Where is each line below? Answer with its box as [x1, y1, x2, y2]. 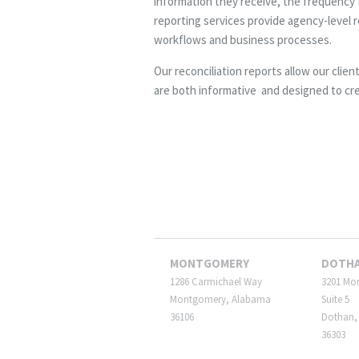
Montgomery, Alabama [170, 292, 271, 307]
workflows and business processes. [154, 32, 332, 48]
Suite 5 [321, 292, 349, 307]
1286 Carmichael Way [170, 275, 262, 289]
